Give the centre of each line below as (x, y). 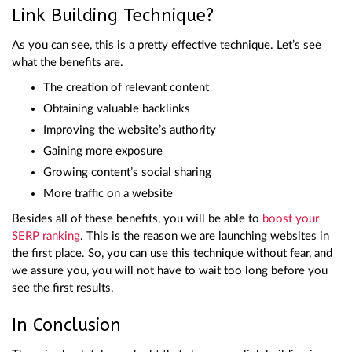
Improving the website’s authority (130, 130)
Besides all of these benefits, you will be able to (137, 218)
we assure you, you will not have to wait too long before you (170, 270)
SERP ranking (46, 236)
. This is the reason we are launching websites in (205, 236)
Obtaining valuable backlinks (117, 108)
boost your (291, 218)
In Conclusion (66, 325)
